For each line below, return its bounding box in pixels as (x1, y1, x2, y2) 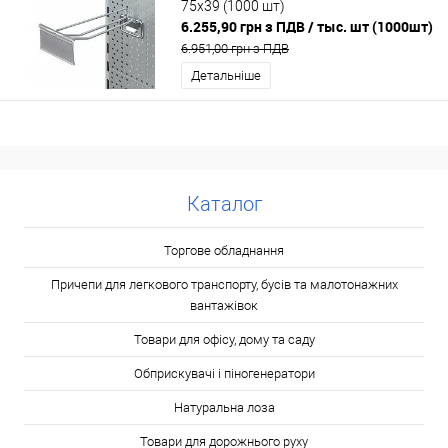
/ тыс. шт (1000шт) (308, 16, 433, 36)
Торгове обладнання (164, 243, 284, 258)
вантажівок (190, 298, 258, 313)
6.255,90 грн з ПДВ (181, 16, 308, 36)
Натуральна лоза (173, 400, 275, 415)
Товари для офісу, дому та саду (133, 332, 315, 347)
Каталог (186, 192, 262, 216)
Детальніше (191, 67, 261, 83)
